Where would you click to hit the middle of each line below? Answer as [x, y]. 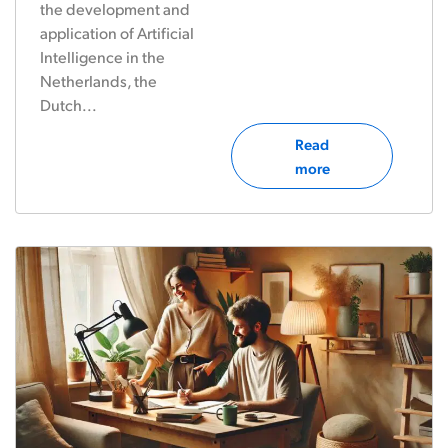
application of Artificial [117, 32]
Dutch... [68, 104]
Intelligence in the [102, 56]
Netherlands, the [98, 80]
